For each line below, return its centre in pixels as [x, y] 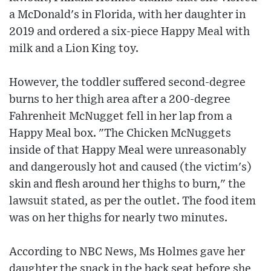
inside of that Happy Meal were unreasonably [128, 151]
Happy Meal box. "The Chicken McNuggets [120, 134]
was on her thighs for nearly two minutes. [118, 218]
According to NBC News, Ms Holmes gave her [127, 252]
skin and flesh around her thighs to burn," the [127, 184]
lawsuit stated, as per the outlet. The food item [132, 201]
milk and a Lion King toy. [74, 49]
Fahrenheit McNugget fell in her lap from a [121, 117]
